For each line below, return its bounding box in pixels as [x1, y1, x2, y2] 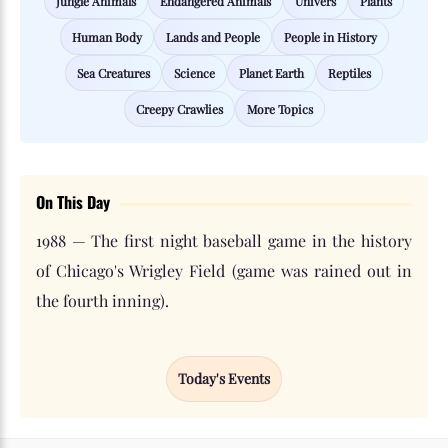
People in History [283, 29, 377, 45]
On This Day [36, 190, 110, 214]
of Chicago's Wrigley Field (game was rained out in [36, 260, 412, 281]
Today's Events [178, 369, 270, 388]
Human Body [71, 29, 142, 45]
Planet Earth [239, 65, 304, 81]
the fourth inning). [36, 290, 169, 311]
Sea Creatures [77, 65, 150, 81]
